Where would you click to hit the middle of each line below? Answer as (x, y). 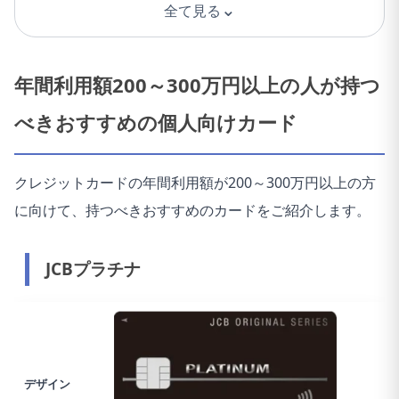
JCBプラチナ (93, 269)
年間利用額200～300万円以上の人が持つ (197, 85)
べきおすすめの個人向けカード (156, 122)
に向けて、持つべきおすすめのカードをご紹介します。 (192, 211)
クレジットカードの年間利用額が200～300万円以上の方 (195, 183)
